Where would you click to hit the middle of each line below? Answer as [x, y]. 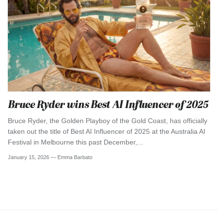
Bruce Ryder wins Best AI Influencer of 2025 [108, 105]
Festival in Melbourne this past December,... [75, 142]
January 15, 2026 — [33, 157]
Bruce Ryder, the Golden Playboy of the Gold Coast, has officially [108, 121]
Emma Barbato [75, 157]
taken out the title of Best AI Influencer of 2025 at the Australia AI [107, 132]
